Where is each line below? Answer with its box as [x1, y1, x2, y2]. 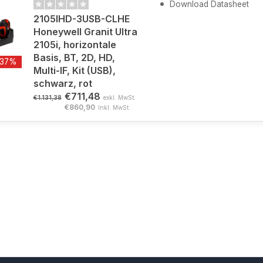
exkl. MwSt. [103, 94, 136, 101]
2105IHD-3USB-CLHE [33, 13, 130, 25]
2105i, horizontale [33, 39, 116, 50]
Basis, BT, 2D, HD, [33, 52, 115, 63]
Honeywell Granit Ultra [33, 26, 137, 38]
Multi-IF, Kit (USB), [33, 65, 116, 76]
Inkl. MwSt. [97, 104, 130, 111]
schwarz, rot [33, 77, 92, 89]
